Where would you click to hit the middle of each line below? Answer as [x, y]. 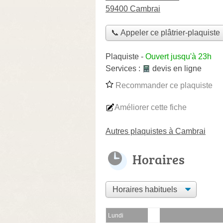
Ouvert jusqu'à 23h [178, 56]
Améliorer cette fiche [151, 107]
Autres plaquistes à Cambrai [156, 131]
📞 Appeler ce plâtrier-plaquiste [165, 33]
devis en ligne [177, 68]
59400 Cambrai [133, 9]
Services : [124, 68]
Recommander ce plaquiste [163, 85]
